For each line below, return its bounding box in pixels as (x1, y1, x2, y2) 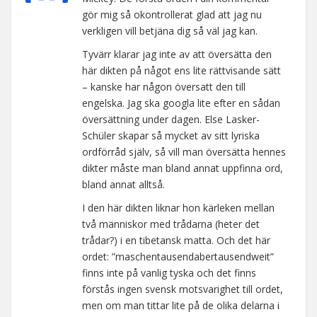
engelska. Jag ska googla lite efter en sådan (82, 96, 280, 110)
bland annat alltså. (82, 178, 165, 191)
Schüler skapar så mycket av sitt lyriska (82, 129, 260, 142)
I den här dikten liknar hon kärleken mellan (82, 201, 275, 214)
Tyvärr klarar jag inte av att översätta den (82, 47, 272, 61)
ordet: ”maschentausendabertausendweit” (82, 250, 274, 263)
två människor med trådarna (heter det (82, 217, 260, 231)
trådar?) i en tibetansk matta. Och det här (82, 234, 270, 247)
